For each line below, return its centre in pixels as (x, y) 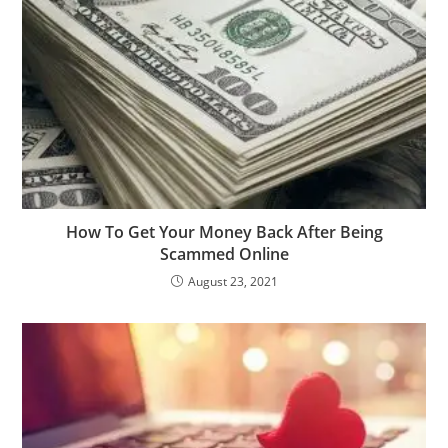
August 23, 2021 (232, 282)
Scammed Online (224, 254)
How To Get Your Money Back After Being (224, 232)
